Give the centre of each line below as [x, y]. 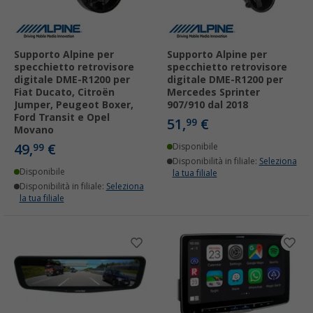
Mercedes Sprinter [213, 93]
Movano [34, 130]
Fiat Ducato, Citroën [64, 93]
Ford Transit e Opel [62, 118]
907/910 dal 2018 [208, 105]
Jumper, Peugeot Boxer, [74, 105]
